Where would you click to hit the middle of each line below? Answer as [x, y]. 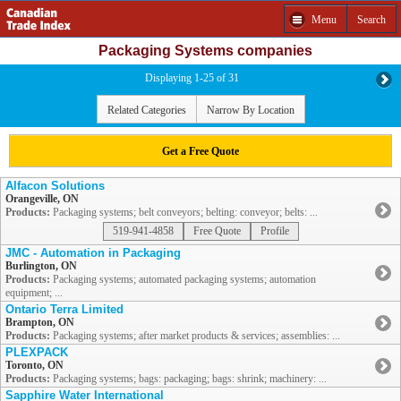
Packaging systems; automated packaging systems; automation [183, 280]
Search [371, 19]
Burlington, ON [41, 266]
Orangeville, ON [42, 199]
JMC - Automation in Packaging [93, 253]
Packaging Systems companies [205, 51]
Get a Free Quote [200, 151]
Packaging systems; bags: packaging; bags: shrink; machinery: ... [188, 379]
